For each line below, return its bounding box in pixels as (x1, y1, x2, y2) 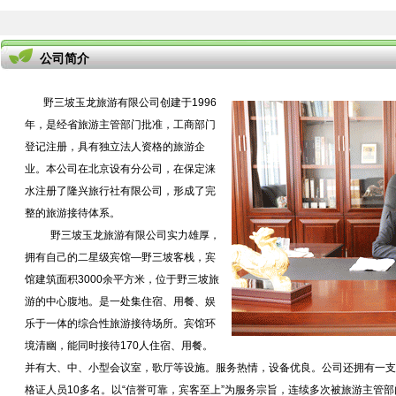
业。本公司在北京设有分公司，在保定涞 (25, 163, 216, 175)
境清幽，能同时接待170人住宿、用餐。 (25, 339, 213, 352)
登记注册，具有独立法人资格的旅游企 (25, 141, 205, 153)
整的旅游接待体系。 (25, 207, 120, 219)
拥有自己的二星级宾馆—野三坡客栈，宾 (25, 251, 216, 263)
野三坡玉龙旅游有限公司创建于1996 (25, 96, 217, 109)
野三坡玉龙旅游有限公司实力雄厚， (50, 229, 220, 241)
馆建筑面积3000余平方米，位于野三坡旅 (25, 273, 219, 286)
